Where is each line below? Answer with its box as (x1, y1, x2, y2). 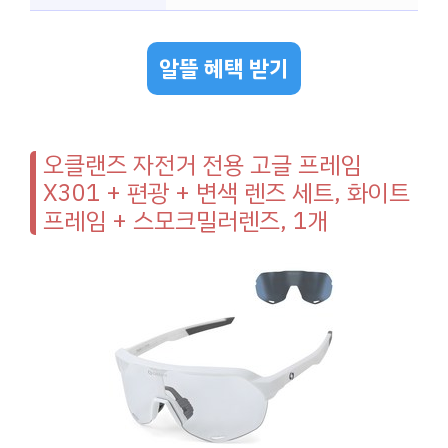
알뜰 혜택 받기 (159, 51, 289, 85)
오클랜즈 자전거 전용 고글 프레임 (43, 146, 361, 183)
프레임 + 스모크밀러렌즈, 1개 (43, 202, 328, 239)
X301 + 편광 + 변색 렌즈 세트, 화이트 (43, 174, 410, 211)
